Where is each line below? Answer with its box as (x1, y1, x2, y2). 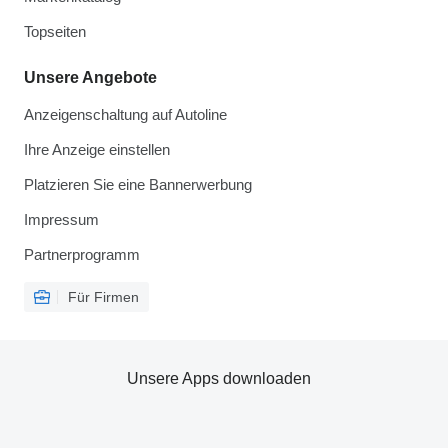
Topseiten (24, 23, 86, 40)
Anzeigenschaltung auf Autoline (24, 106, 227, 123)
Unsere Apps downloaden (127, 370, 311, 387)
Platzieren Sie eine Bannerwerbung (24, 176, 252, 193)
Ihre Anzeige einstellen (24, 141, 170, 158)
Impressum (24, 211, 99, 228)
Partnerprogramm (24, 246, 140, 263)
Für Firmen (68, 289, 139, 305)
